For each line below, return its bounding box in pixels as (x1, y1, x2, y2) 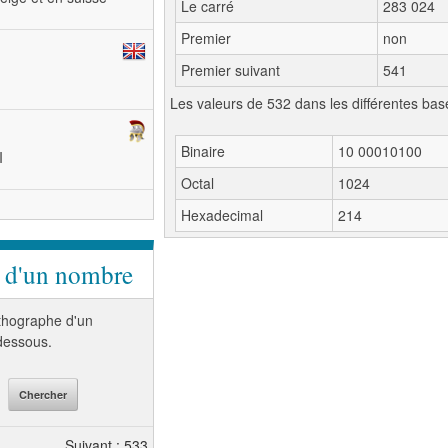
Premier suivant (181, 60, 280, 80)
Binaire (181, 141, 225, 161)
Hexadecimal (181, 205, 263, 225)
